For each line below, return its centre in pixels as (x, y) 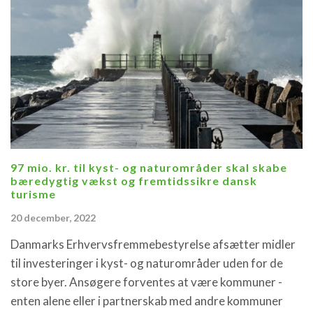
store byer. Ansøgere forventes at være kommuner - (146, 282)
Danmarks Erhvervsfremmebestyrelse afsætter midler (153, 245)
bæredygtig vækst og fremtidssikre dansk (134, 181)
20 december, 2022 (53, 218)
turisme (33, 194)
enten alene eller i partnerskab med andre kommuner (147, 301)
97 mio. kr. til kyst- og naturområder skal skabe (149, 168)
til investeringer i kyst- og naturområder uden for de (147, 263)
